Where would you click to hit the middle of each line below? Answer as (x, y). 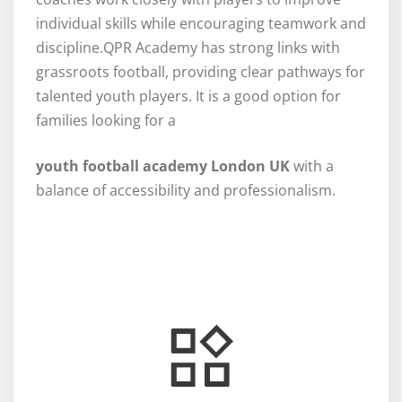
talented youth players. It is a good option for (188, 96)
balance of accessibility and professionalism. (186, 191)
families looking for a (108, 121)
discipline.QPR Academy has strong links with (188, 48)
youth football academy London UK (163, 166)
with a (312, 166)
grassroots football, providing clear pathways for (201, 72)
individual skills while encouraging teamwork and (201, 24)
